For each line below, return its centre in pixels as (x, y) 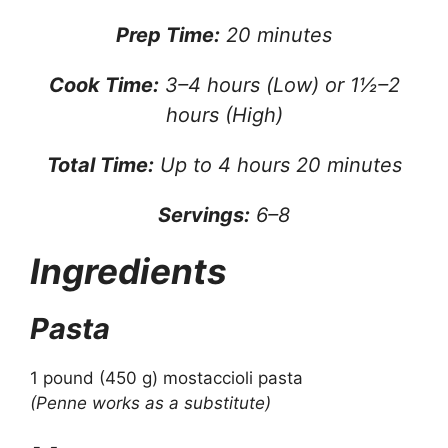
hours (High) (224, 114)
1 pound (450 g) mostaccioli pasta (166, 377)
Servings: (204, 214)
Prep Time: (168, 34)
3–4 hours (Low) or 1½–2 (279, 84)
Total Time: (100, 164)
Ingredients (128, 270)
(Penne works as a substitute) (150, 402)
